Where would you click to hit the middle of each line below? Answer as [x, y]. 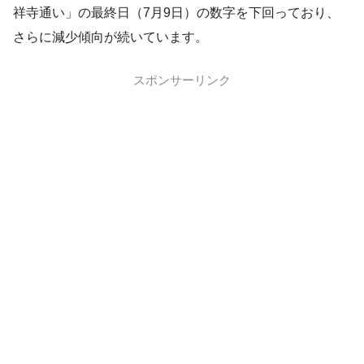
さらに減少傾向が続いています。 [110, 37]
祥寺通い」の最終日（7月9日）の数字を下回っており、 [176, 12]
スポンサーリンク [182, 80]
